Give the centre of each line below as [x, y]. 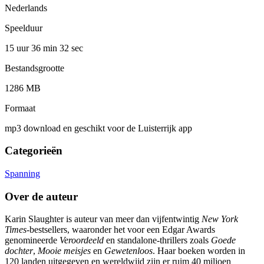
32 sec [71, 48]
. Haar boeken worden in [199, 251]
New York [219, 219]
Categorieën [34, 151]
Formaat [20, 108]
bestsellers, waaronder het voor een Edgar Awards [122, 230]
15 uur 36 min [32, 48]
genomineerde [32, 240]
